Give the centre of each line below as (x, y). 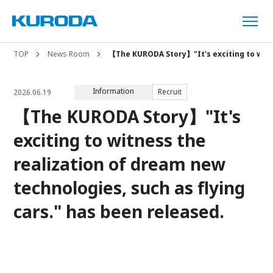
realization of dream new (120, 164)
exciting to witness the (110, 140)
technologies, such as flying (129, 188)
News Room (69, 54)
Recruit (170, 92)
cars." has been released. (119, 212)
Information (114, 91)
